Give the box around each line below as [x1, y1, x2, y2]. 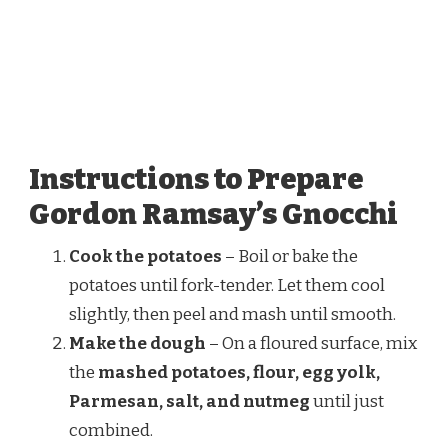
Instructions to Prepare [29, 161, 363, 197]
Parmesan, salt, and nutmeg [69, 390, 310, 412]
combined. [69, 419, 153, 441]
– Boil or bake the [222, 245, 358, 267]
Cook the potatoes [69, 245, 222, 267]
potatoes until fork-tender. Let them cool [69, 274, 385, 296]
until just [310, 390, 384, 412]
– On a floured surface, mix [206, 332, 417, 354]
